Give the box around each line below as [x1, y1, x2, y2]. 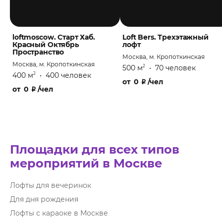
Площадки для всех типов [10, 142, 179, 157]
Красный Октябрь [12, 40, 79, 49]
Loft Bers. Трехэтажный [122, 32, 209, 42]
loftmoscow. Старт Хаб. [12, 32, 95, 42]
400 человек [46, 70, 91, 80]
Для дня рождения [10, 195, 78, 204]
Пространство [12, 47, 64, 56]
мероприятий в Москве [10, 156, 162, 170]
